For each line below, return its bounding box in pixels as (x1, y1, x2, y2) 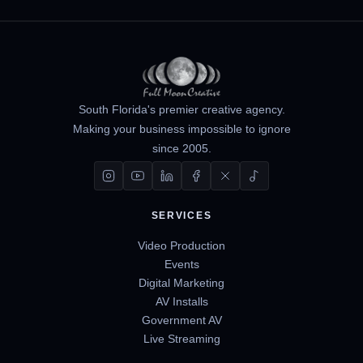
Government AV (141, 313, 222, 327)
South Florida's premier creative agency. (78, 102, 285, 116)
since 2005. (152, 141, 211, 155)
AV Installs (155, 294, 208, 308)
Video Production (138, 238, 225, 252)
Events (164, 257, 199, 271)
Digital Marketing (139, 275, 224, 289)
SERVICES (151, 209, 212, 221)
